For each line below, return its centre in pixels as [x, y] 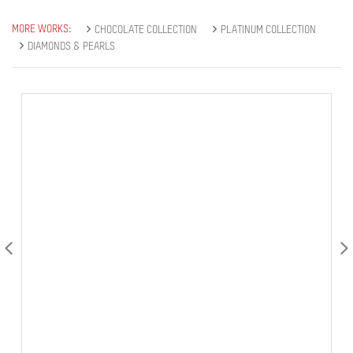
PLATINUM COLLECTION [268, 30]
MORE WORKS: [41, 29]
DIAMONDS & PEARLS [71, 46]
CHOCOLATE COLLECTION [146, 30]
